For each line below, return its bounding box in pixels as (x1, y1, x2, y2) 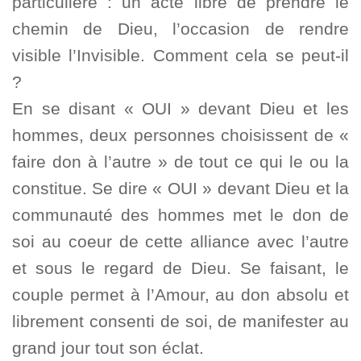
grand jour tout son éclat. (12, 338, 204, 358)
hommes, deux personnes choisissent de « (12, 126, 349, 145)
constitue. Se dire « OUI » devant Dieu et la (12, 179, 349, 198)
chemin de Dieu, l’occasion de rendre (12, 19, 349, 39)
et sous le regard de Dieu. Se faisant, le (12, 259, 349, 278)
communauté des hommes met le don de (12, 205, 349, 225)
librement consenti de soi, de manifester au (12, 312, 349, 331)
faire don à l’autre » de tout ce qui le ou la (12, 152, 349, 172)
